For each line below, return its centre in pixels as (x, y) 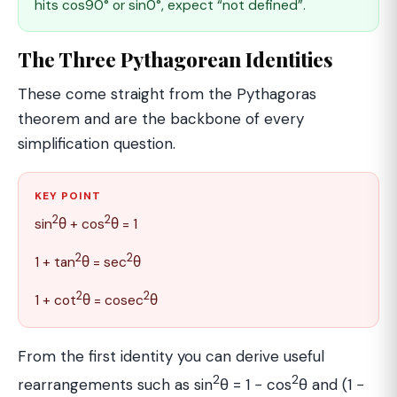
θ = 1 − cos (256, 384)
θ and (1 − (331, 384)
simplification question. (97, 144)
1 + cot (55, 301)
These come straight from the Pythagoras (167, 94)
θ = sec (104, 263)
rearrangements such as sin (115, 384)
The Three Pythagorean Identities (175, 60)
